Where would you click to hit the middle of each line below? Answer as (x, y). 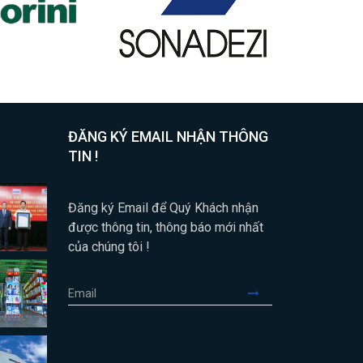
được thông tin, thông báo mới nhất (165, 227)
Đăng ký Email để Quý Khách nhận (163, 208)
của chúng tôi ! (109, 247)
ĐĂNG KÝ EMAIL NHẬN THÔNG (168, 137)
